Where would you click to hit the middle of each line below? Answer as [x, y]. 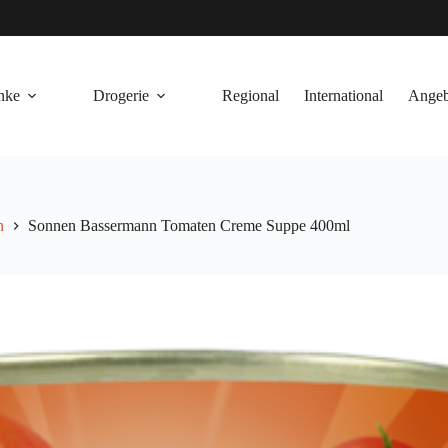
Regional [251, 95]
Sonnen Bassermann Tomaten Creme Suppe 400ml [189, 226]
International [344, 95]
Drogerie [121, 95]
